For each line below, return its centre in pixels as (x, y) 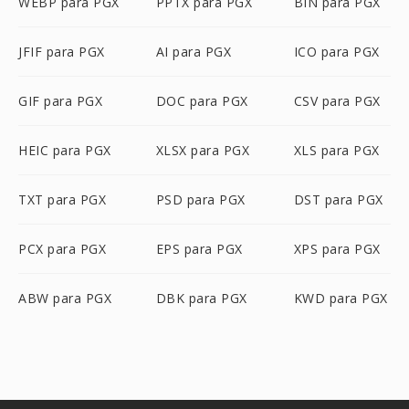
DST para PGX (338, 199)
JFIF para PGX (62, 52)
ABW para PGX (65, 298)
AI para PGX (194, 52)
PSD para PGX (200, 199)
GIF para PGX (60, 101)
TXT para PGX (62, 199)
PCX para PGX (62, 249)
